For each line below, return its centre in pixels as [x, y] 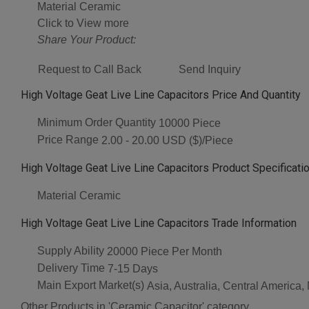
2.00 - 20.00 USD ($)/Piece [167, 140]
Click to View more [83, 23]
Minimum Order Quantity [97, 123]
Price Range [68, 139]
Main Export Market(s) [91, 285]
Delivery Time [71, 268]
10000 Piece [190, 123]
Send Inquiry [210, 70]
